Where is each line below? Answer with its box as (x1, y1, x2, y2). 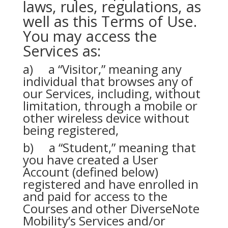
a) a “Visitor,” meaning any (22, 61, 182, 77)
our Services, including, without (22, 85, 201, 102)
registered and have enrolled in (22, 176, 198, 192)
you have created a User (22, 151, 158, 168)
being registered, (22, 122, 119, 138)
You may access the (22, 26, 157, 46)
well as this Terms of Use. (22, 11, 197, 31)
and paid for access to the (22, 188, 167, 205)
